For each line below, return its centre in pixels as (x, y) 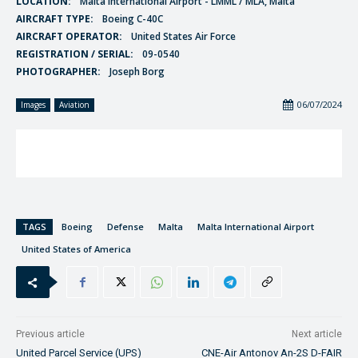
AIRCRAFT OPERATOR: (69, 36)
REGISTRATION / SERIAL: (75, 54)
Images (33, 104)
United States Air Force (183, 36)
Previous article (50, 334)
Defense (125, 227)
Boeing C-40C (133, 18)
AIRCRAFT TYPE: (55, 18)
